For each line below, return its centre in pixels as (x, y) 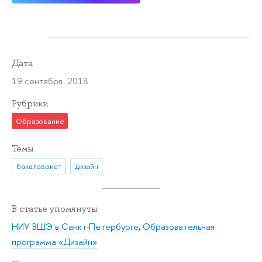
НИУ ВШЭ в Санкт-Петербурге (75, 226)
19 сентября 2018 (50, 81)
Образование (40, 121)
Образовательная (179, 226)
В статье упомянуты (55, 209)
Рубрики (30, 103)
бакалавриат (39, 166)
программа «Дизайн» (54, 242)
